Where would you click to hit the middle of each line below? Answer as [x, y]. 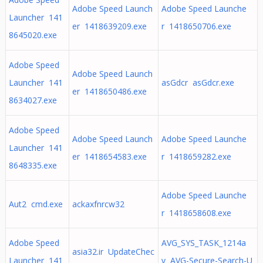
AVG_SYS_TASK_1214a [203, 243]
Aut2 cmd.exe [36, 204]
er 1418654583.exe [109, 156]
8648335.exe [33, 165]
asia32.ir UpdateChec [113, 252]
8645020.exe [33, 35]
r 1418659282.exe [196, 156]
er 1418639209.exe [109, 26]
